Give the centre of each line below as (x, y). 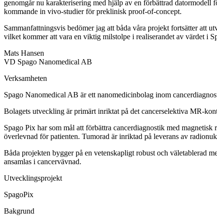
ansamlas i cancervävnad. (43, 162)
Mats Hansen (24, 53)
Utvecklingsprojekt (33, 178)
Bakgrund (19, 211)
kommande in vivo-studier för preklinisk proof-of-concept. (93, 12)
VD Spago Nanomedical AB (48, 62)
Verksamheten (25, 78)
